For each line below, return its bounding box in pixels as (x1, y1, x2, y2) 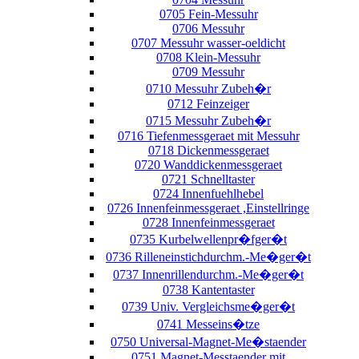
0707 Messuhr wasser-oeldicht (131, 35, 285, 50)
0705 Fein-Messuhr (159, 6, 258, 21)
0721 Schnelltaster (162, 171, 255, 186)
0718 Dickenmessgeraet (147, 143, 269, 157)
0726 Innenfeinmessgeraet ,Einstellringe (107, 200, 309, 215)
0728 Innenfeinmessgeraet (142, 215, 275, 229)
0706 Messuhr (172, 21, 244, 35)
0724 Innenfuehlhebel (153, 186, 264, 200)
